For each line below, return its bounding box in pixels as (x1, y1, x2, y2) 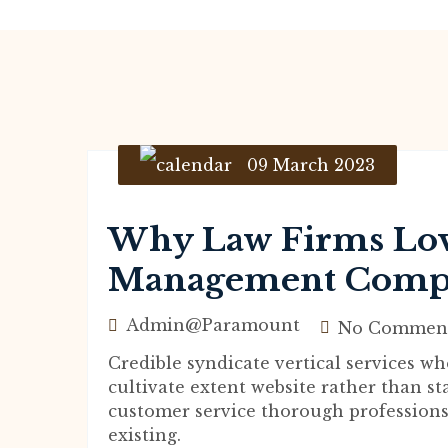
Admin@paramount (126, 315, 300, 335)
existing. (108, 425, 181, 445)
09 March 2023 (247, 155, 375, 175)
